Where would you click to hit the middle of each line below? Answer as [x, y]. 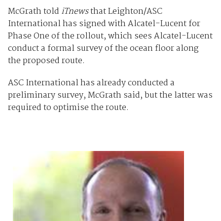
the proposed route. [46, 61]
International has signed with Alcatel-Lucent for [104, 24]
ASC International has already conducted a [91, 83]
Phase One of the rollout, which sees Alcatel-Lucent [110, 37]
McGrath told [34, 12]
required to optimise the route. [68, 108]
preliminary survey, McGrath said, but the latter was [110, 96]
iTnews [75, 12]
